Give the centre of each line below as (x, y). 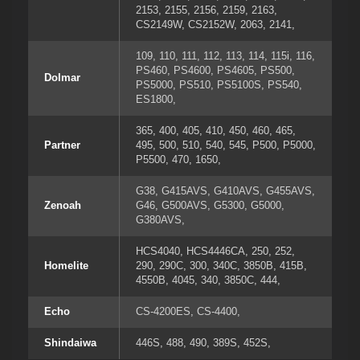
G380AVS (159, 220)
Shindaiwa (70, 343)
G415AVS (184, 191)
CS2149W (159, 25)
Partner (62, 145)
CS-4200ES (163, 312)
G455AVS (289, 191)
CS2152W (211, 25)
